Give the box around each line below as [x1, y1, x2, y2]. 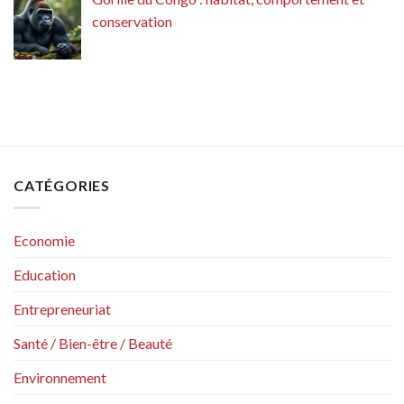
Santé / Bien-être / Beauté [14, 334, 172, 352]
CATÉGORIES [14, 177, 110, 195]
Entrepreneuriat [14, 299, 111, 317]
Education [14, 265, 76, 283]
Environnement [14, 368, 106, 386]
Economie [14, 231, 75, 249]
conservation [92, 13, 172, 31]
